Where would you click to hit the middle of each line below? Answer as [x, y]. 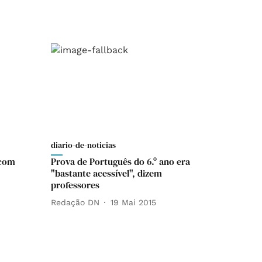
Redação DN [75, 202]
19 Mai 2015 [133, 202]
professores [75, 185]
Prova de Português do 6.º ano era [120, 162]
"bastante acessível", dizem [106, 173]
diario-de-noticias [83, 145]
